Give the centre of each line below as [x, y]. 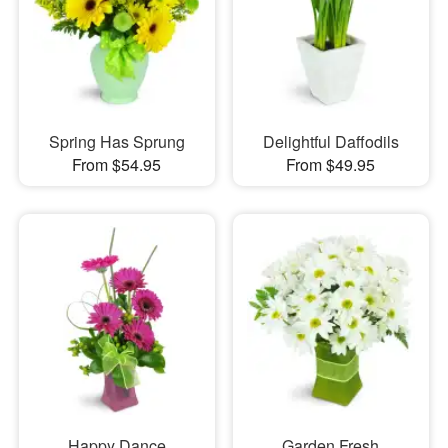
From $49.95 [331, 165]
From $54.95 [117, 165]
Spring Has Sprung [116, 142]
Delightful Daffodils [330, 142]
